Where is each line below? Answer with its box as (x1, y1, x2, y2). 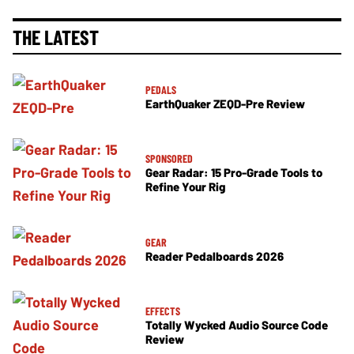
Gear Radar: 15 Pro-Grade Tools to (145, 165, 322, 180)
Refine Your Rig (145, 179, 225, 194)
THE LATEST (13, 24, 99, 50)
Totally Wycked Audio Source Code (145, 318, 328, 333)
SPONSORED (145, 152, 193, 166)
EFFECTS (145, 304, 180, 318)
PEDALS (145, 82, 176, 96)
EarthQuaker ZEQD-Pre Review (145, 96, 305, 111)
